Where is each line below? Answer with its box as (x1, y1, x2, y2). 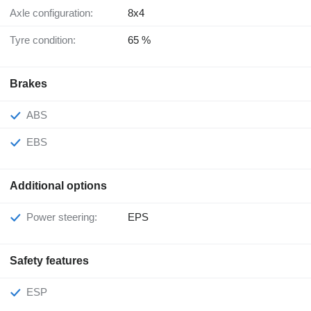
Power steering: (33, 211, 97, 224)
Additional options (10, 180, 107, 192)
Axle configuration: (17, 7, 93, 19)
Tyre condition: (15, 34, 76, 47)
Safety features (10, 255, 89, 267)
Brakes (10, 78, 47, 90)
